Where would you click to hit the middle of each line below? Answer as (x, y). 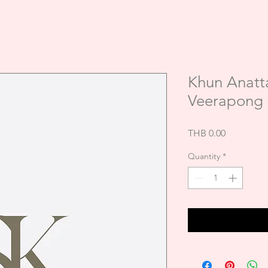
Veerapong (226, 101)
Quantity (204, 156)
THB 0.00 (207, 133)
